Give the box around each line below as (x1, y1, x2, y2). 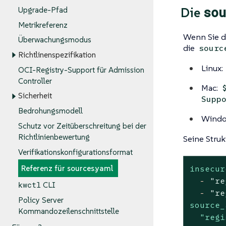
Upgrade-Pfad (18, 5, 68, 15)
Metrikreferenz (18, 20, 68, 30)
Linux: (201, 62, 225, 74)
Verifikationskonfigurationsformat (18, 147, 133, 157)
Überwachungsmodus (18, 35, 91, 45)
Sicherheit (18, 91, 52, 101)
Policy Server (18, 195, 64, 205)
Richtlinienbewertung (18, 132, 90, 142)
